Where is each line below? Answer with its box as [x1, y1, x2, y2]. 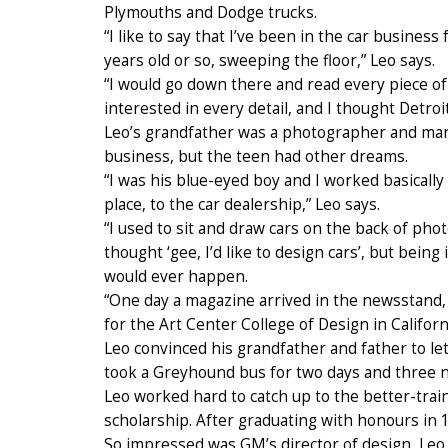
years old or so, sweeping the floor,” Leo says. [104, 49, 435, 71]
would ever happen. [104, 265, 248, 287]
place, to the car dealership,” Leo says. [104, 193, 380, 215]
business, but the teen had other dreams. [104, 145, 408, 167]
